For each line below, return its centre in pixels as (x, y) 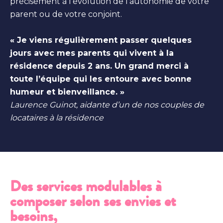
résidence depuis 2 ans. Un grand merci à (99, 66)
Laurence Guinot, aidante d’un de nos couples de (107, 105)
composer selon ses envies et (93, 201)
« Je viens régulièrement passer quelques (101, 40)
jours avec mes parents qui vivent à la (92, 53)
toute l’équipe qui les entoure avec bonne (101, 79)
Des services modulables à (86, 186)
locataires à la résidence (57, 117)
